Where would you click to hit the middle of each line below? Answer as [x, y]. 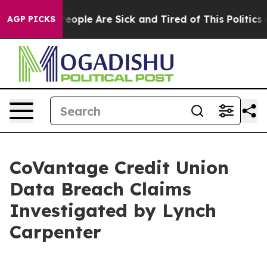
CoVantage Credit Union [119, 167]
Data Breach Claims [100, 189]
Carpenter [55, 232]
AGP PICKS [31, 19]
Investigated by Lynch [113, 210]
